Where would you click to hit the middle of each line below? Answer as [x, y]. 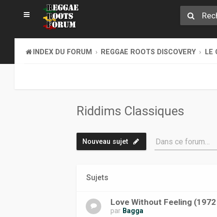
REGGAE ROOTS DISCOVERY [148, 52]
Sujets [98, 178]
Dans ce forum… [183, 142]
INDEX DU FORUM [62, 52]
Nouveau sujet [105, 141]
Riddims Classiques [131, 111]
